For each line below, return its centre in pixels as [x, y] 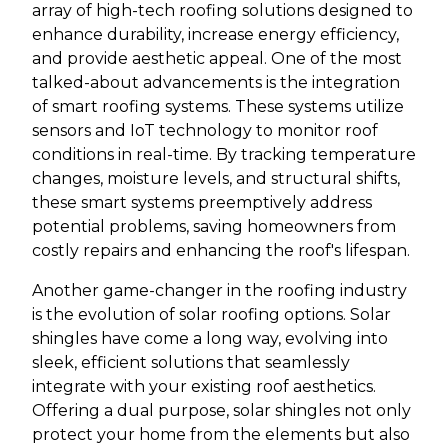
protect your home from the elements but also [221, 434]
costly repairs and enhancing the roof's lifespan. [221, 250]
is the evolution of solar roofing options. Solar [211, 314]
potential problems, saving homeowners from [214, 226]
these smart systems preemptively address [202, 202]
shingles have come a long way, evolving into [210, 338]
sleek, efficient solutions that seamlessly [191, 362]
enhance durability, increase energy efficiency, [215, 34]
